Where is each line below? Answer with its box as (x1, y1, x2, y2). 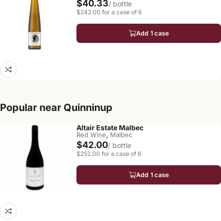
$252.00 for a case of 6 (76, 150, 141, 157)
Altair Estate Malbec (76, 123, 144, 132)
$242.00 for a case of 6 (76, 8, 142, 16)
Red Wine (76, 131, 106, 139)
